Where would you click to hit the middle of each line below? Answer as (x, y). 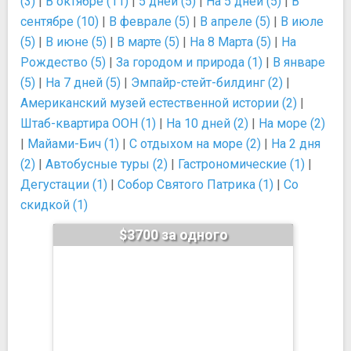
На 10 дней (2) (207, 123)
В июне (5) (76, 42)
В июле (302, 22)
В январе (299, 62)
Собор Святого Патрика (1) (195, 185)
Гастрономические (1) (241, 164)
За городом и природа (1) (189, 62)
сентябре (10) (60, 22)
